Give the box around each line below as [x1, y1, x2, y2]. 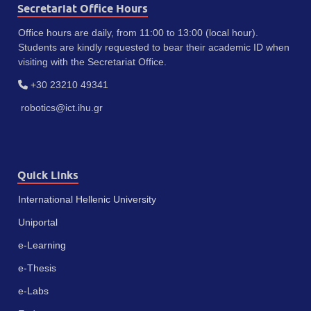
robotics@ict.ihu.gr [18, 101, 103, 113]
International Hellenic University [18, 193, 156, 205]
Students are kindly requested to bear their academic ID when [18, 41, 289, 53]
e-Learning [18, 239, 66, 251]
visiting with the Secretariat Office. [18, 56, 167, 67]
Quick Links [17, 168, 78, 182]
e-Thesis [18, 262, 56, 274]
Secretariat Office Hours [17, 1, 148, 15]
